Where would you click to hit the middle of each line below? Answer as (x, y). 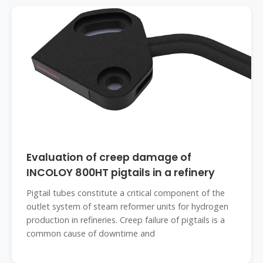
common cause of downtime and (91, 233)
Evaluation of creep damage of (109, 157)
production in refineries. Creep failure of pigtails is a (126, 220)
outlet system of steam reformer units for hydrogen (127, 206)
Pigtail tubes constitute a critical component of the (126, 193)
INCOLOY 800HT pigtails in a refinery (121, 173)
